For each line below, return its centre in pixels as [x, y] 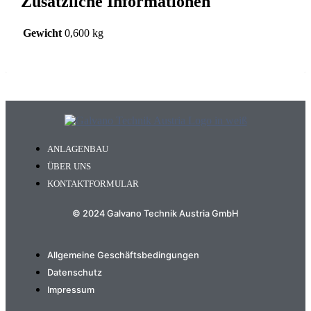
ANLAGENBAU [78, 149]
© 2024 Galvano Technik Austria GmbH [155, 213]
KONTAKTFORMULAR [93, 184]
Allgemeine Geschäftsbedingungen [123, 255]
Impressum [71, 290]
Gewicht [42, 33]
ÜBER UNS [69, 166]
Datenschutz [75, 273]
